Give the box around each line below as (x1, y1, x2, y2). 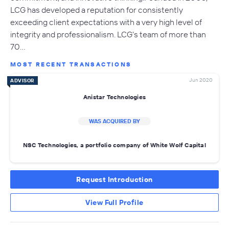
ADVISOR (10, 77, 35, 84)
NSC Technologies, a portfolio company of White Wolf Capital (23, 141, 206, 149)
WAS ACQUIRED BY (89, 117, 140, 125)
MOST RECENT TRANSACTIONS (10, 60, 132, 68)
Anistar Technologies (83, 93, 146, 101)
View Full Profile (85, 197, 144, 207)
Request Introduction (76, 174, 153, 184)
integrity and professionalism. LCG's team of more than (10, 29, 206, 39)
